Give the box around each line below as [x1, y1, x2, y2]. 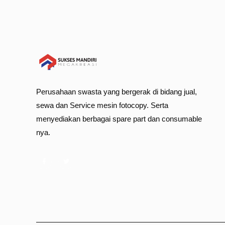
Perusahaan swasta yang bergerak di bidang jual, [36, 87, 197, 96]
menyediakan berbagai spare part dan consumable [36, 114, 202, 123]
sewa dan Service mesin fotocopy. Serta [36, 100, 168, 109]
